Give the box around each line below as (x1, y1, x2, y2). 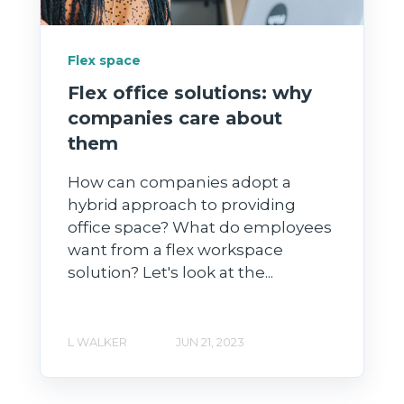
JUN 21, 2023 (176, 335, 244, 350)
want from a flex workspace (68, 241, 283, 260)
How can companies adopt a (68, 173, 291, 192)
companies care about (68, 107, 282, 130)
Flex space (68, 51, 141, 69)
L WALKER (68, 335, 127, 350)
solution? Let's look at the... (68, 263, 273, 282)
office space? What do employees (68, 218, 332, 237)
